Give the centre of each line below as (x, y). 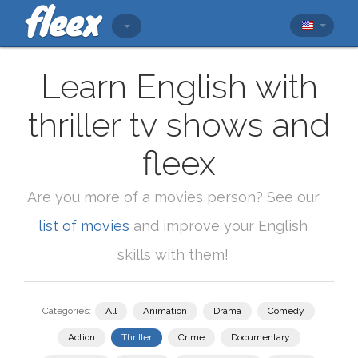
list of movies (84, 226)
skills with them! (173, 255)
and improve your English (219, 226)
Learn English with (179, 87)
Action (82, 337)
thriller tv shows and (179, 125)
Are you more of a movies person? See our (173, 197)
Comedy (286, 311)
